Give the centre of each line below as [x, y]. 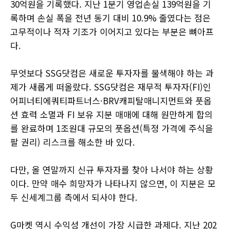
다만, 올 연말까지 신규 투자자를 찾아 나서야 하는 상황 [112, 169]
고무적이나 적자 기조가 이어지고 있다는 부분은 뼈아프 [112, 31]
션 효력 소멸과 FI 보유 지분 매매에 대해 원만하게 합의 [111, 114]
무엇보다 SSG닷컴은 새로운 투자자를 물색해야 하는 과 [112, 73]
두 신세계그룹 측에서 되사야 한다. [74, 197]
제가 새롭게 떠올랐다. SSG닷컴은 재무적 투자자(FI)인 [111, 86]
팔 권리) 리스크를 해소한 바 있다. [73, 142]
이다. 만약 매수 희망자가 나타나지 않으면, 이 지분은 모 [113, 183]
